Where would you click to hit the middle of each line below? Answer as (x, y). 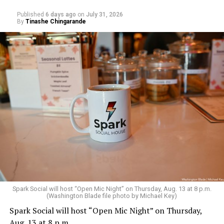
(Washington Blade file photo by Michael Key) (112, 196)
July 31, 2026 (104, 15)
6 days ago (60, 15)
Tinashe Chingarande (55, 22)
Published (30, 15)
